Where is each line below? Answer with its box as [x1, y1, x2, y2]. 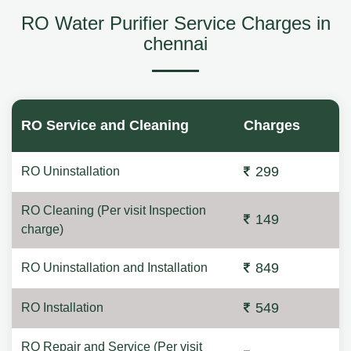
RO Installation [21, 301, 103, 314]
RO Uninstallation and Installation [21, 261, 208, 274]
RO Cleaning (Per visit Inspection [21, 204, 206, 217]
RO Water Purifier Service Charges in [20, 13, 331, 34]
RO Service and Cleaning [21, 118, 189, 133]
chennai [143, 33, 208, 54]
